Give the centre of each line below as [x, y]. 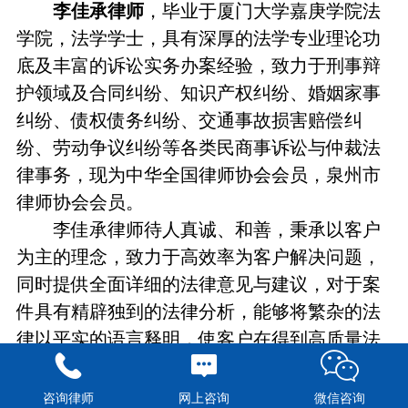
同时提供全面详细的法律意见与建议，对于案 [199, 285]
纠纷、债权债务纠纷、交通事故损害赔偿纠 [190, 121]
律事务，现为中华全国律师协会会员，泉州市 [199, 175]
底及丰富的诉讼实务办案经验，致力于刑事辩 [199, 66]
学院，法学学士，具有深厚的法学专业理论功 [199, 39]
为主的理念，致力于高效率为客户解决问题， [199, 257]
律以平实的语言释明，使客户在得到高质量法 [199, 339]
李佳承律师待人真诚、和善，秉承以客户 [199, 230]
